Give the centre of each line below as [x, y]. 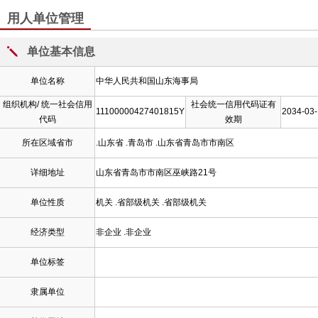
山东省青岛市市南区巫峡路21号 [156, 172]
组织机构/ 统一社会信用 [47, 104]
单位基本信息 [61, 51]
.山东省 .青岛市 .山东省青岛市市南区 [165, 143]
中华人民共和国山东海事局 [147, 81]
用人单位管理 [45, 18]
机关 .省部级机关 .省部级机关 [151, 202]
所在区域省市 [47, 143]
